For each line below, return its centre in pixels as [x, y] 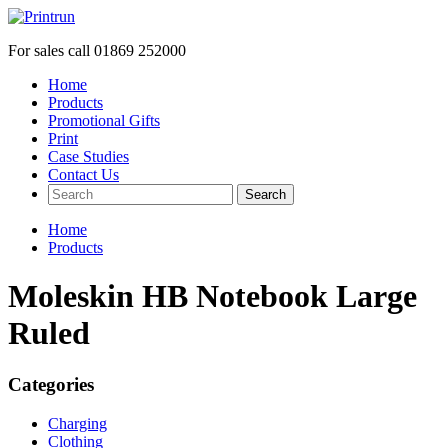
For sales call [51, 50]
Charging [77, 423]
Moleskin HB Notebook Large [212, 296]
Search [265, 194]
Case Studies [88, 156]
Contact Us [83, 174]
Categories [51, 384]
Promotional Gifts [104, 120]
